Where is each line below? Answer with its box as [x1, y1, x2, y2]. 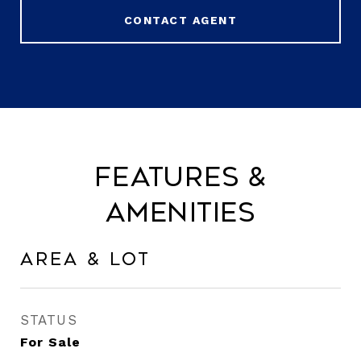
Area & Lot [20, 250, 151, 269]
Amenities [106, 197, 255, 228]
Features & [94, 162, 267, 193]
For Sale [20, 334, 81, 350]
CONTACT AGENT [123, 14, 238, 27]
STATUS [20, 312, 77, 328]
